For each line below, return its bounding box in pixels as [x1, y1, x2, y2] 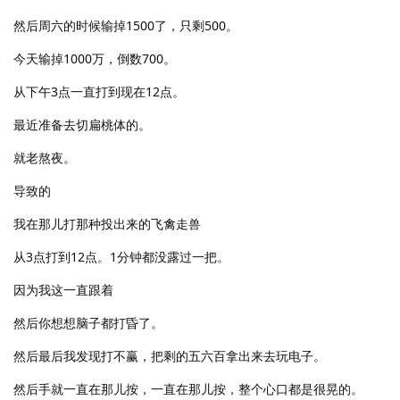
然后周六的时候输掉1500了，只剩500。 [13, 16, 238, 34]
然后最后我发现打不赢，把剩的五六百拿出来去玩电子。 [13, 346, 326, 364]
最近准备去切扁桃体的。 [13, 115, 151, 133]
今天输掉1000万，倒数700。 [13, 49, 176, 67]
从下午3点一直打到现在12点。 [13, 82, 185, 100]
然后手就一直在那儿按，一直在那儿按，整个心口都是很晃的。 [13, 379, 363, 397]
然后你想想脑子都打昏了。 [13, 313, 163, 331]
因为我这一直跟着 [13, 280, 113, 298]
